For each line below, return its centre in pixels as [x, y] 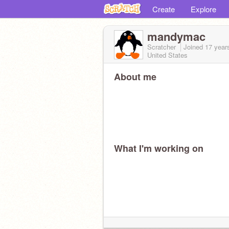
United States [167, 55]
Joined [194, 47]
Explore [203, 9]
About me [135, 77]
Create [164, 9]
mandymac [176, 36]
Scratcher [163, 47]
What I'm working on [159, 148]
